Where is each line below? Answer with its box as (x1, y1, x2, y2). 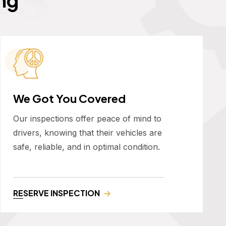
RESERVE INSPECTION (13, 188, 100, 199)
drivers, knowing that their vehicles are (13, 128, 162, 138)
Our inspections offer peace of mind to (13, 114, 161, 124)
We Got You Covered (13, 91, 126, 106)
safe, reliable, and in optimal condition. (13, 142, 160, 152)
